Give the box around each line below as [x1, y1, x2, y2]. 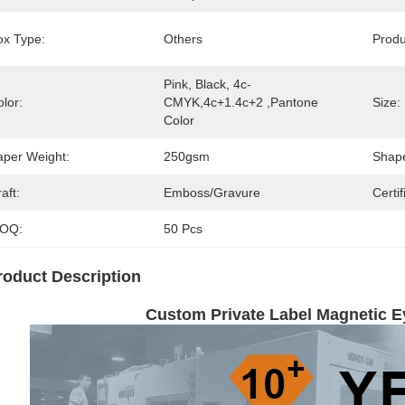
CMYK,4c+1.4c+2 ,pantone [164, 95, 318, 109]
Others [164, 32, 202, 46]
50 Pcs [164, 221, 202, 236]
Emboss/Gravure [164, 185, 260, 200]
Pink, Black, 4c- [164, 77, 251, 91]
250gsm [164, 149, 210, 164]
